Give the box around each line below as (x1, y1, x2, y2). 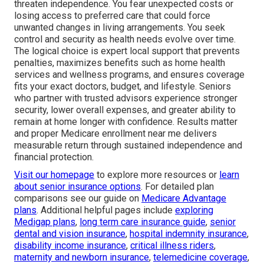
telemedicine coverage (153, 251, 247, 263)
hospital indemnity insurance (130, 227, 247, 239)
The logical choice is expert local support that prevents (14, 45, 240, 57)
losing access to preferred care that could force (14, 9, 210, 21)
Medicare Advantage (141, 192, 226, 204)
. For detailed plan (141, 180, 214, 192)
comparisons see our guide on (14, 192, 141, 204)
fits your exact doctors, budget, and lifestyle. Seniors (14, 80, 231, 92)
